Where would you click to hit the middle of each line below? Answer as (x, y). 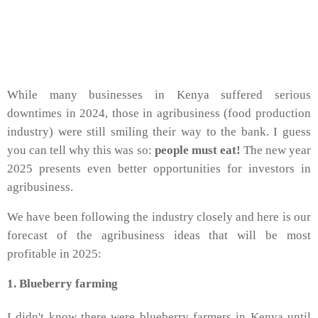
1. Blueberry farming (64, 284)
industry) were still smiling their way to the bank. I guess (159, 132)
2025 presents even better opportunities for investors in (159, 169)
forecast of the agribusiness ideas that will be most (159, 236)
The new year (276, 150)
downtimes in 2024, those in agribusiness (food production (159, 114)
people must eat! (197, 150)
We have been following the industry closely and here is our (159, 217)
